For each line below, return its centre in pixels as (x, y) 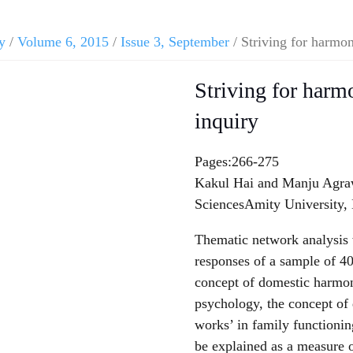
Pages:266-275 (236, 161)
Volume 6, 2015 (63, 42)
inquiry (226, 121)
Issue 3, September (175, 42)
